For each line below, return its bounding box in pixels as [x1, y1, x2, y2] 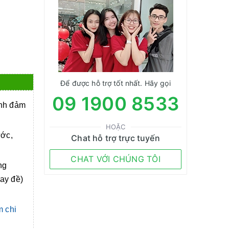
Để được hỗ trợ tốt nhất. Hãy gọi [60, 79, 171, 87]
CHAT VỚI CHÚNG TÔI [71, 154, 161, 164]
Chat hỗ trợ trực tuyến [71, 133, 160, 143]
